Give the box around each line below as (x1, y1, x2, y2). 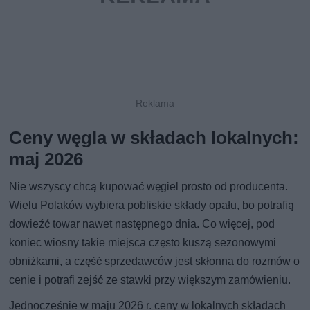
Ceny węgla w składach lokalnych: (9, 127, 300, 148)
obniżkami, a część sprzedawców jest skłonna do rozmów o (9, 254, 300, 268)
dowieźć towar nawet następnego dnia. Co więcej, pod (9, 217, 275, 230)
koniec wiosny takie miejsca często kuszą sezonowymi (9, 235, 277, 249)
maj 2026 (9, 148, 84, 170)
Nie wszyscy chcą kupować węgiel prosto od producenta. (9, 179, 289, 193)
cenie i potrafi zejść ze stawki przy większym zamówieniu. (9, 273, 291, 286)
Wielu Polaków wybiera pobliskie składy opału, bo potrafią (9, 198, 295, 212)
